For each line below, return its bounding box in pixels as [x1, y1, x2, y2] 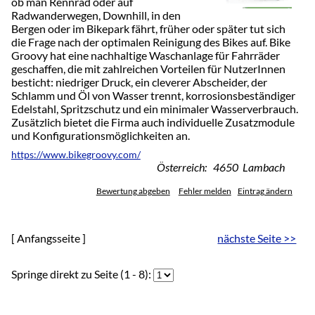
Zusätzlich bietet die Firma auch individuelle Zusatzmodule [11, 115, 295, 129]
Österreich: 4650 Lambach [156, 160, 285, 174]
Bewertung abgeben [96, 186, 170, 195]
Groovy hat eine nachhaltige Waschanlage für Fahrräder [11, 48, 280, 62]
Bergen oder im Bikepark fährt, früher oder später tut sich [11, 21, 285, 35]
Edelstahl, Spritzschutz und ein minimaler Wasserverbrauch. [11, 101, 298, 115]
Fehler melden [178, 186, 231, 195]
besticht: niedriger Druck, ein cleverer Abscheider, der [11, 75, 267, 89]
